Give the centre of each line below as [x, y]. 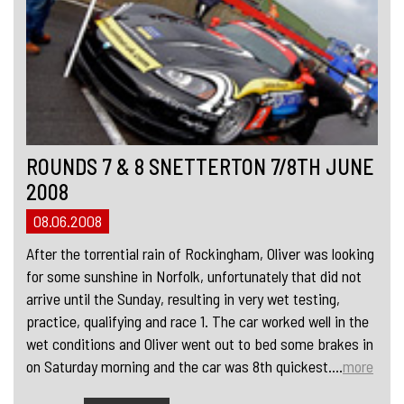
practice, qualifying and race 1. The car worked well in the [197, 321]
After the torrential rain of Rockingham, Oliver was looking [200, 254]
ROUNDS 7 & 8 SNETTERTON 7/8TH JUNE [200, 167]
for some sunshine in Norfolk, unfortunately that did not [194, 276]
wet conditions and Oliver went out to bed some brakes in [200, 344]
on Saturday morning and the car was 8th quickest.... [184, 367]
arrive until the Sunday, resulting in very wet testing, [183, 299]
